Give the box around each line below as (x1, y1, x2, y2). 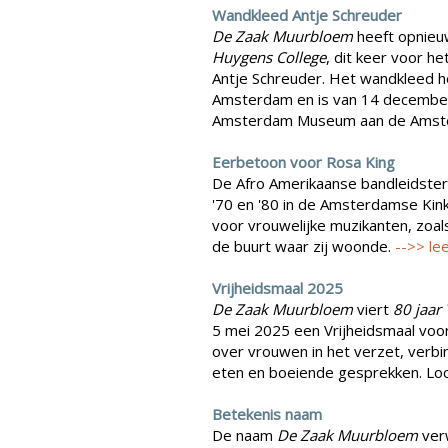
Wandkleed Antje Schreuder (212, 5, 402, 26)
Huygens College (212, 47, 326, 68)
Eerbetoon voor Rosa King (212, 152, 395, 173)
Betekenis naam (212, 404, 322, 425)
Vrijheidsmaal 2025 (212, 278, 343, 299)
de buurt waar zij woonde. (212, 236, 395, 257)
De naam (212, 425, 277, 446)
